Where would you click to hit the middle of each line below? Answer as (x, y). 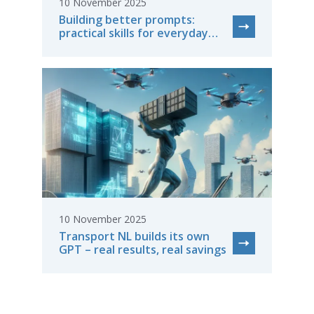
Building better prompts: (127, 19)
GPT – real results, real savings (143, 249)
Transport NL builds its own (134, 236)
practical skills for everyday (134, 33)
